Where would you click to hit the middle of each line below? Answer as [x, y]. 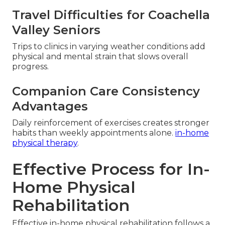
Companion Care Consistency [106, 91]
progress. [30, 67]
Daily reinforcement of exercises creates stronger [111, 123]
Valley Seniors [56, 30]
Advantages [50, 106]
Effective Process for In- [111, 169]
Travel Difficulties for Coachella [111, 15]
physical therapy [45, 143]
